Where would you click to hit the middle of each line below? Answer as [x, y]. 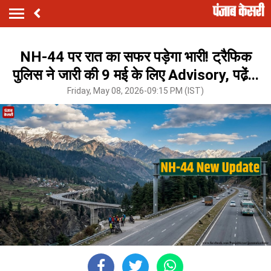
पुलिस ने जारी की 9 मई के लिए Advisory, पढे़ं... [135, 75]
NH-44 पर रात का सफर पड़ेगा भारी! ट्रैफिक [135, 57]
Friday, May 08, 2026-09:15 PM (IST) [135, 90]
